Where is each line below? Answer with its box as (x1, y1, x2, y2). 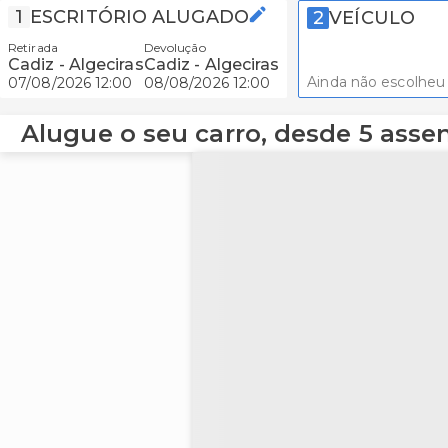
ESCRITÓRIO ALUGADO (30, 6, 249, 28)
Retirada (8, 40, 58, 55)
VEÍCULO (329, 7, 415, 29)
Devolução (143, 40, 206, 55)
